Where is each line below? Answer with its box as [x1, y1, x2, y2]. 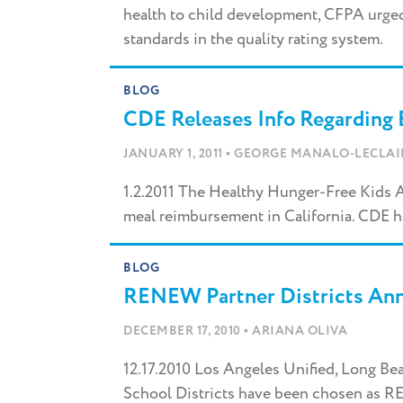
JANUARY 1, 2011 [123, 145, 226, 164]
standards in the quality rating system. [123, 28, 383, 52]
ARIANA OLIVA [252, 322, 347, 341]
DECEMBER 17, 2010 [123, 322, 244, 341]
